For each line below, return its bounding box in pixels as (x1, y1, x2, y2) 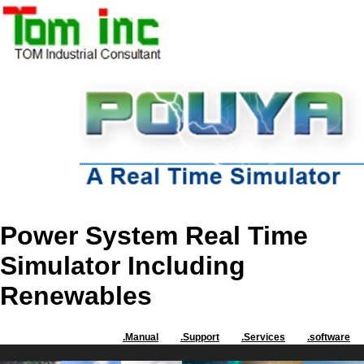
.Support (180, 331, 219, 344)
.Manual (123, 331, 158, 344)
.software (307, 331, 350, 344)
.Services (241, 331, 285, 344)
